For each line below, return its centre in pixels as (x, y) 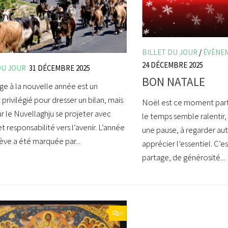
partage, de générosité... (183, 158)
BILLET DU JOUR (170, 52)
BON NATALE (174, 82)
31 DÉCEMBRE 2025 (60, 68)
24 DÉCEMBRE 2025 (173, 65)
